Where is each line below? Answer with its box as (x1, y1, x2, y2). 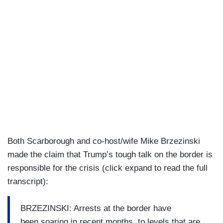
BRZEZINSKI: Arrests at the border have (20, 203, 171, 213)
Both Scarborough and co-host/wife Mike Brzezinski (7, 136, 200, 146)
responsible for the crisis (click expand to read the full (7, 163, 208, 173)
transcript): (7, 177, 48, 187)
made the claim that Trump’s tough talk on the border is (7, 150, 213, 160)
